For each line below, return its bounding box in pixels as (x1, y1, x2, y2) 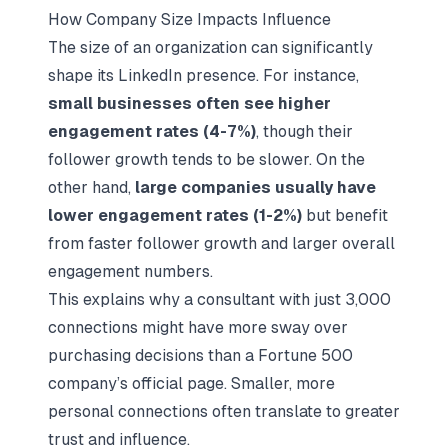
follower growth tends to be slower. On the (48, 150, 365, 169)
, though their (256, 122, 353, 141)
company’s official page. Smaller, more (48, 374, 335, 393)
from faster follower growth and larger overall (48, 234, 395, 253)
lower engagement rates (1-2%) (48, 206, 302, 225)
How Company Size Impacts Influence (48, 10, 331, 29)
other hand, (48, 178, 135, 197)
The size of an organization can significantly (48, 38, 373, 57)
